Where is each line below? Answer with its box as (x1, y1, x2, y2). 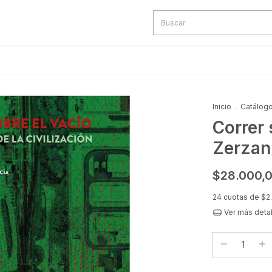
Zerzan (212, 137, 271, 158)
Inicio (212, 101, 231, 111)
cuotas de (223, 192, 261, 202)
